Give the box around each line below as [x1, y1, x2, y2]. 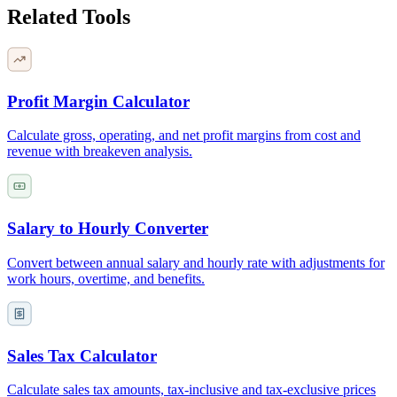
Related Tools [7, 5, 130, 29]
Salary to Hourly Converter [7, 219, 208, 238]
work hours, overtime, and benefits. [7, 270, 205, 286]
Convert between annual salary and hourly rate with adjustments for [7, 254, 385, 270]
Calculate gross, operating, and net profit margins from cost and [7, 128, 361, 144]
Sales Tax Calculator [7, 346, 157, 365]
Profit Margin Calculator [7, 91, 190, 111]
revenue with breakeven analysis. [7, 144, 192, 160]
